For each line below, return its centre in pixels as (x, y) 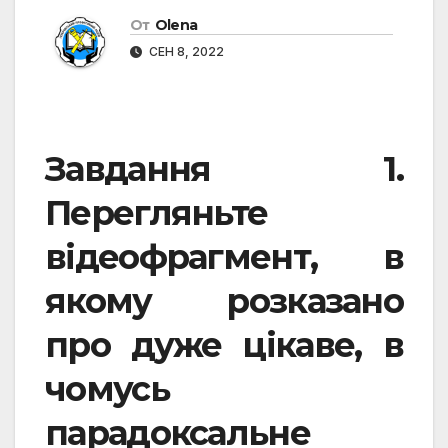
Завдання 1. (224, 169)
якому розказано (224, 301)
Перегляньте (156, 213)
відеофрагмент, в (224, 257)
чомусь (107, 389)
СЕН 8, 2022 (185, 52)
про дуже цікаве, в (224, 345)
